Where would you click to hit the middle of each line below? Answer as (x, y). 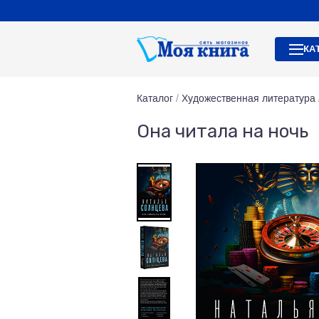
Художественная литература (249, 98)
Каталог (155, 98)
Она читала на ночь (223, 131)
